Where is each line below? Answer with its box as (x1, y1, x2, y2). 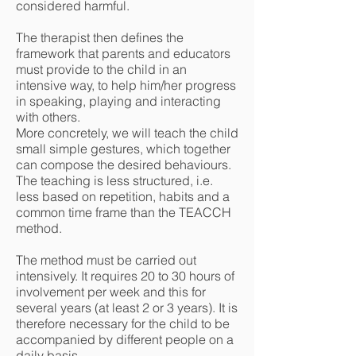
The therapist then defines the (16, 29, 184, 45)
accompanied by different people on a (16, 331, 234, 347)
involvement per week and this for (16, 284, 206, 300)
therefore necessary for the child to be (16, 315, 230, 331)
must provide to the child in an (16, 61, 187, 77)
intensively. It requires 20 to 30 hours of (16, 268, 234, 284)
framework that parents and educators (16, 45, 230, 61)
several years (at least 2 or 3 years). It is (16, 300, 238, 315)
